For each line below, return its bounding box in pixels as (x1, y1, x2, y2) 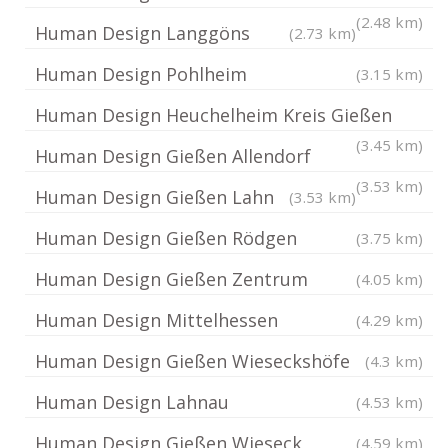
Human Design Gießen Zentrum (35, 267, 308, 291)
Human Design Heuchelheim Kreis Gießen (35, 103, 392, 127)
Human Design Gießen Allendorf (35, 144, 311, 168)
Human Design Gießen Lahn (35, 185, 274, 209)
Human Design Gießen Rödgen (35, 226, 297, 250)
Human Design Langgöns (35, 21, 250, 45)
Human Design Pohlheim (35, 62, 247, 86)
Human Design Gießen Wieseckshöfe (35, 349, 350, 373)
